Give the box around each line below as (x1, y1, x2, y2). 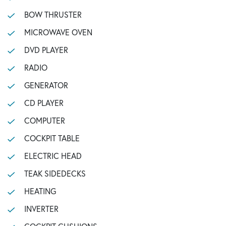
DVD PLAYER (24, 44, 68, 55)
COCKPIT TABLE (24, 133, 80, 143)
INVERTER (24, 203, 59, 214)
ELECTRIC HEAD (24, 150, 82, 161)
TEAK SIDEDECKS (24, 168, 86, 179)
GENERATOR (24, 80, 68, 90)
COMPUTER (24, 115, 65, 126)
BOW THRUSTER (24, 9, 82, 20)
